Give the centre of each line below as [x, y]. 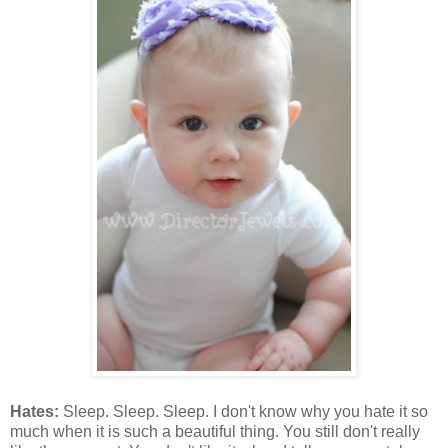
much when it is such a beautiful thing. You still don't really [215, 432]
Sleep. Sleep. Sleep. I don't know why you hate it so [245, 412]
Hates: [36, 412]
